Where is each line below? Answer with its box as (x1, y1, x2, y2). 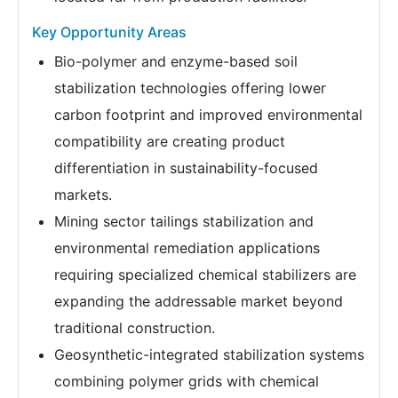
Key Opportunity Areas (32, 23, 187, 42)
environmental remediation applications (54, 239, 320, 258)
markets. (54, 186, 112, 204)
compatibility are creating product (54, 132, 285, 151)
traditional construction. (54, 319, 215, 338)
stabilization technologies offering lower (54, 79, 326, 98)
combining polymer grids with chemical (54, 372, 319, 391)
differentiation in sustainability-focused (54, 159, 318, 178)
